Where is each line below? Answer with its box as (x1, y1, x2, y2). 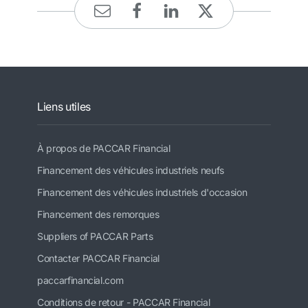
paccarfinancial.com (37, 274, 124, 286)
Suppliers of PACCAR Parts (37, 230, 153, 242)
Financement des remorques (37, 208, 159, 220)
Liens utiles (37, 99, 91, 113)
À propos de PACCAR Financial (37, 142, 170, 154)
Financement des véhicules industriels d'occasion (37, 186, 247, 198)
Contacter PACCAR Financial (37, 252, 159, 264)
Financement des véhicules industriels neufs (37, 164, 224, 176)
